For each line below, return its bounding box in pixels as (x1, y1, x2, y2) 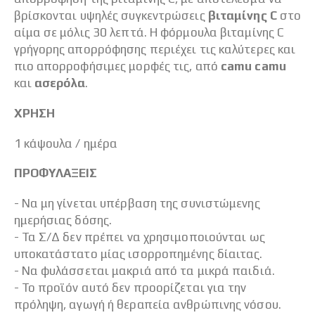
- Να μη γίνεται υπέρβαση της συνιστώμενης (13, 195, 260, 210)
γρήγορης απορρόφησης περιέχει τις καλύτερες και (13, 42, 296, 57)
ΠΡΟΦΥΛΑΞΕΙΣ (13, 166, 98, 181)
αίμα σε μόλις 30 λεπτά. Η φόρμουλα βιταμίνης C (13, 25, 285, 40)
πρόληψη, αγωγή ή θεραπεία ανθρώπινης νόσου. (13, 297, 281, 311)
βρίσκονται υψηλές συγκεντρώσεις (13, 8, 208, 23)
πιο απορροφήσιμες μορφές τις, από (13, 59, 221, 74)
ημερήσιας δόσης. (13, 212, 112, 227)
